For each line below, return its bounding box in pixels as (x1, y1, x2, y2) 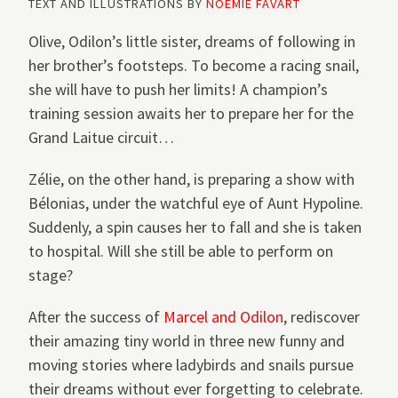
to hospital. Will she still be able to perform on (28, 241, 333, 262)
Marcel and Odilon (163, 306, 283, 328)
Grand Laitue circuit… (28, 127, 174, 148)
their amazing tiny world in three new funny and (28, 330, 345, 352)
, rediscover (283, 306, 360, 328)
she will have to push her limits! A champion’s (28, 79, 328, 100)
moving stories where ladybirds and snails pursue (28, 354, 354, 376)
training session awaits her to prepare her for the (28, 103, 354, 124)
